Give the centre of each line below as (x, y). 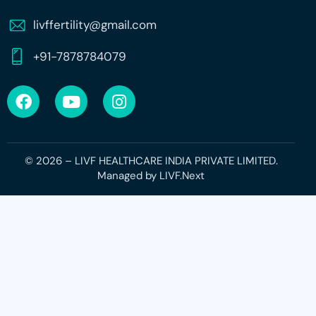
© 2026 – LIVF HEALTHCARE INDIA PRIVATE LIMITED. (151, 160)
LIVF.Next (182, 175)
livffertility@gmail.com (95, 24)
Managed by (128, 175)
